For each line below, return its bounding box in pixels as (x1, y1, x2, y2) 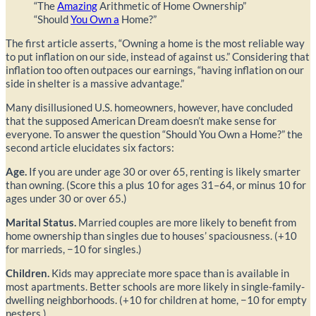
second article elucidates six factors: (6, 141, 174, 154)
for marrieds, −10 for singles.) (6, 242, 142, 255)
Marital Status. (6, 215, 76, 229)
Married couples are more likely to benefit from (76, 215, 296, 229)
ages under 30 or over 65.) (6, 191, 127, 205)
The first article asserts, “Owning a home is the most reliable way (6, 37, 305, 50)
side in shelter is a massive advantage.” (6, 77, 184, 90)
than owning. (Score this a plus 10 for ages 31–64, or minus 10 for (6, 178, 306, 191)
